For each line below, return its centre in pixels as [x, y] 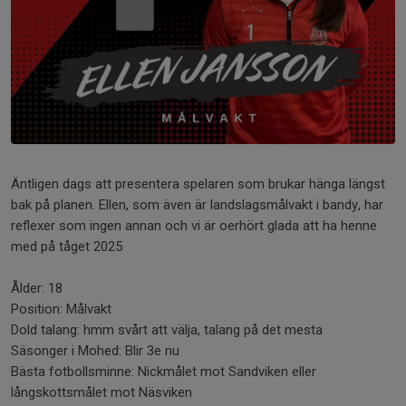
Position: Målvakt [61, 309]
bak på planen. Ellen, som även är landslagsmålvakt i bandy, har [197, 204]
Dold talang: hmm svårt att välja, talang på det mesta [167, 329]
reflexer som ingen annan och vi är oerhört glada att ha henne [194, 225]
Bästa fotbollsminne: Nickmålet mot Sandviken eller [164, 371]
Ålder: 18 [37, 288]
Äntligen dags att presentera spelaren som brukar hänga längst [198, 184]
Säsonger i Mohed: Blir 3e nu [95, 350]
